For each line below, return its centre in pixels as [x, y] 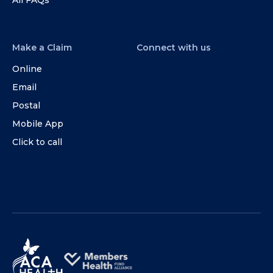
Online [27, 69]
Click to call [37, 142]
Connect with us [174, 47]
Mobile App [38, 123]
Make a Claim [42, 47]
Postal [26, 105]
